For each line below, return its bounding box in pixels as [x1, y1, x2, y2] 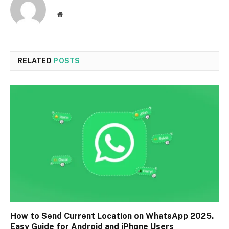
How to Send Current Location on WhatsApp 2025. [10, 211, 214, 221]
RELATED [17, 56, 54, 65]
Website [62, 10, 85, 17]
